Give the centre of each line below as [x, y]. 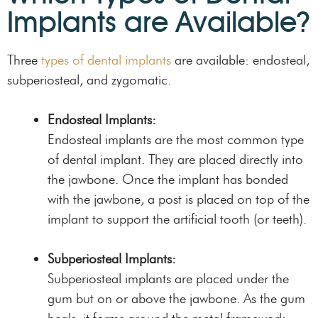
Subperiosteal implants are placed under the [168, 279]
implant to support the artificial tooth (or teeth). [177, 219]
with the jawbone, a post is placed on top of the [179, 199]
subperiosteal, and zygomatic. [89, 79]
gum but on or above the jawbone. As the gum [176, 299]
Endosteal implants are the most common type [176, 140]
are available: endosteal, [240, 60]
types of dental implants [106, 60]
